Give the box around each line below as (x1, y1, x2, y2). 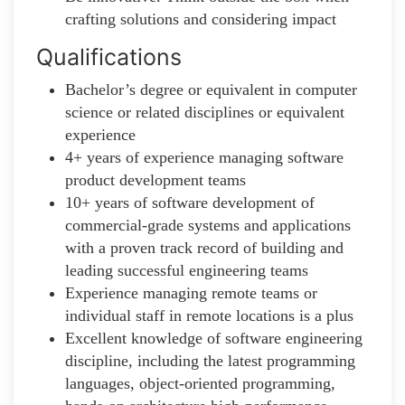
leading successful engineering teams (65, 260, 313, 279)
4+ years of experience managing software (65, 147, 344, 166)
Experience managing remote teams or (65, 283, 317, 302)
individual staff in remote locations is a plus (65, 306, 358, 325)
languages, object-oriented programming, (65, 373, 335, 392)
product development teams (65, 170, 250, 189)
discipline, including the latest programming (65, 351, 355, 370)
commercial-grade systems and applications (65, 215, 351, 234)
